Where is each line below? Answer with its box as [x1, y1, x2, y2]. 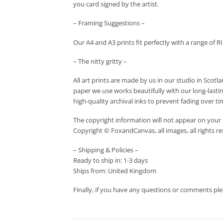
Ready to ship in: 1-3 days [73, 155, 148, 165]
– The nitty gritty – [73, 56, 127, 66]
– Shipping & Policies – [73, 145, 138, 154]
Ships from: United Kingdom [73, 166, 156, 175]
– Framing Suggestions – [73, 18, 145, 28]
